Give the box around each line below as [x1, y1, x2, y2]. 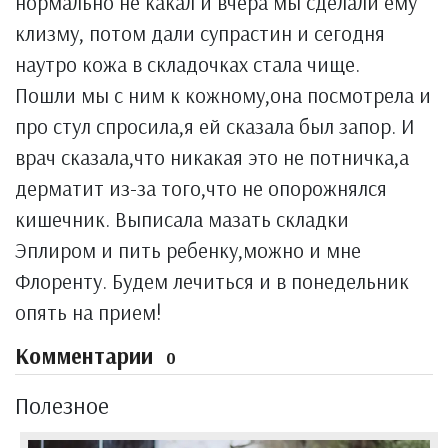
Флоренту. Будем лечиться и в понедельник [15, 268, 409, 294]
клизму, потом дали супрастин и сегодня [15, 20, 385, 46]
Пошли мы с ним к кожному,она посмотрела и [15, 82, 431, 108]
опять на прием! [15, 299, 162, 325]
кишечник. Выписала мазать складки [15, 206, 349, 232]
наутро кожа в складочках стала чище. [15, 51, 360, 77]
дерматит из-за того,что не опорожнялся [15, 175, 387, 201]
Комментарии [15, 342, 159, 370]
